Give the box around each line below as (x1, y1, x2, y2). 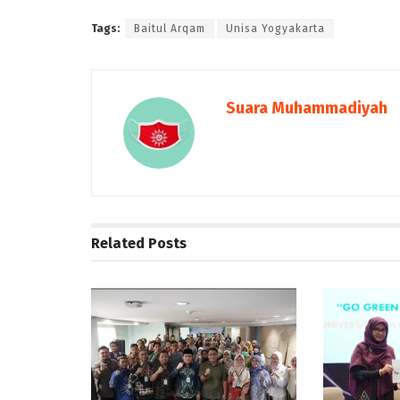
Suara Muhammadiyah (226, 97, 387, 118)
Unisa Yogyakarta (226, 21, 325, 35)
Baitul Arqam (134, 21, 205, 35)
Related (91, 234, 145, 252)
